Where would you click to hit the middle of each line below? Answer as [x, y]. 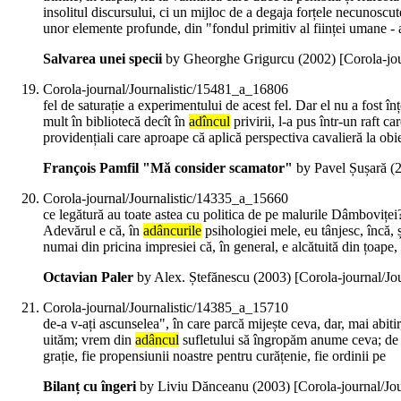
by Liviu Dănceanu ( [196, 387]
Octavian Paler [88, 277]
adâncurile [172, 231]
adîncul [209, 122]
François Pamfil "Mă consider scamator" [168, 168]
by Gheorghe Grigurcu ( [232, 59]
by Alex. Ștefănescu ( [196, 277]
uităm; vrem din [89, 340]
